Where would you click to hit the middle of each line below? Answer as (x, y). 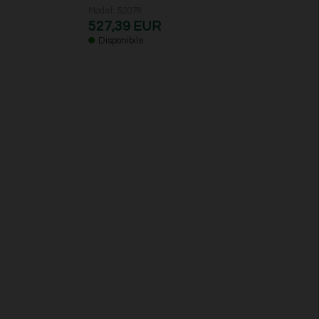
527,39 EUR (124, 27)
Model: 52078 (115, 11)
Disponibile (121, 41)
